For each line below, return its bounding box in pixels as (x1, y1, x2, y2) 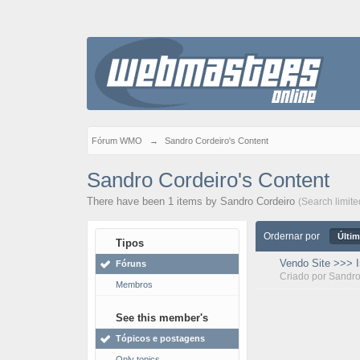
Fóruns (115, 259, 146, 268)
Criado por (279, 271, 329, 282)
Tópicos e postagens (115, 333, 205, 343)
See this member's (115, 312, 208, 324)
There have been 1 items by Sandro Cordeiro (86, 195, 298, 207)
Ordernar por (263, 231, 320, 242)
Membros (115, 280, 153, 289)
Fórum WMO (91, 136, 142, 145)
